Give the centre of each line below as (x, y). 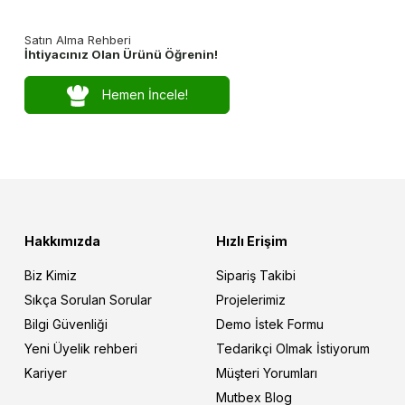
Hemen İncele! (145, 95)
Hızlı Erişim (251, 241)
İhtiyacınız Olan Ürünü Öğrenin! (121, 55)
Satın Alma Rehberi (77, 40)
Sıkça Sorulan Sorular (88, 300)
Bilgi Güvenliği (66, 325)
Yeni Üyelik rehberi (80, 349)
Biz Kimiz (50, 276)
